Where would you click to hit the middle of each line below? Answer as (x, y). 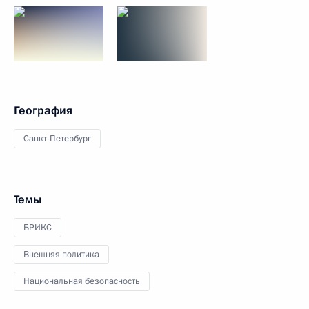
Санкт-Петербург (57, 139)
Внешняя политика (61, 255)
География (43, 111)
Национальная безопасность (82, 281)
